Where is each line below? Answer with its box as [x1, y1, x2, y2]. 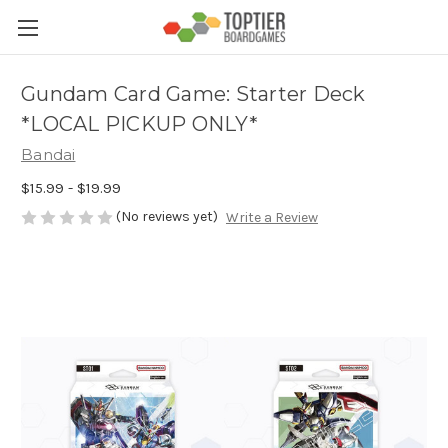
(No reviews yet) [116, 207, 218, 225]
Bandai [21, 145, 76, 164]
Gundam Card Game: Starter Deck [21, 82, 366, 107]
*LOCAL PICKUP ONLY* [21, 112, 258, 137]
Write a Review [225, 209, 318, 227]
